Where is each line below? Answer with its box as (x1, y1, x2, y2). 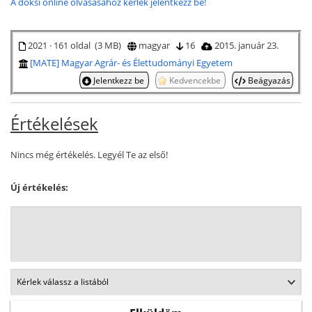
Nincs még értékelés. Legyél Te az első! (10, 148, 168, 161)
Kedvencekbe (169, 74, 221, 86)
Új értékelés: (10, 180, 68, 194)
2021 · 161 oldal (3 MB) (25, 38, 127, 52)
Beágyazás (246, 74, 290, 86)
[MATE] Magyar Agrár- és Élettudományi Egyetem (30, 56, 233, 69)
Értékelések (10, 111, 98, 135)
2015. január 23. (212, 38, 283, 52)
